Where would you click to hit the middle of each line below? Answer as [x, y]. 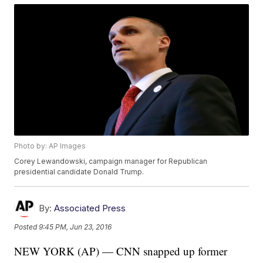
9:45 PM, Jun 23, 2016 [75, 227]
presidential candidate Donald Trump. [79, 172]
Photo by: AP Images [50, 146]
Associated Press [90, 208]
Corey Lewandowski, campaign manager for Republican [111, 161]
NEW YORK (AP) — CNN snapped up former [121, 251]
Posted [27, 227]
